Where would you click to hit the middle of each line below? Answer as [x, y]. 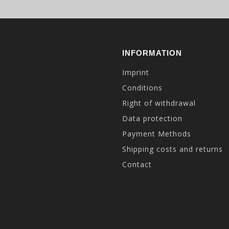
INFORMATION [152, 53]
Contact [137, 164]
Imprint [136, 72]
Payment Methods [157, 134]
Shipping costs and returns [173, 149]
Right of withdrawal [159, 103]
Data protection [152, 118]
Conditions [142, 88]
